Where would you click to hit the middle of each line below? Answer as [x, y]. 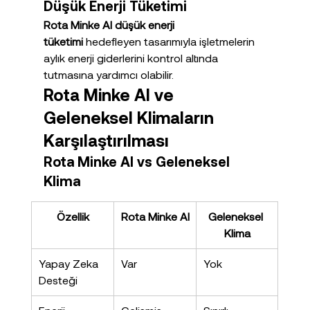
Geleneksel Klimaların [130, 118]
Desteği [58, 280]
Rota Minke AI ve [110, 95]
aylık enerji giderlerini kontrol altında [132, 58]
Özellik [73, 217]
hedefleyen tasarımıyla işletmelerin [170, 42]
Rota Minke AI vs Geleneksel [138, 162]
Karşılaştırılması [106, 140]
